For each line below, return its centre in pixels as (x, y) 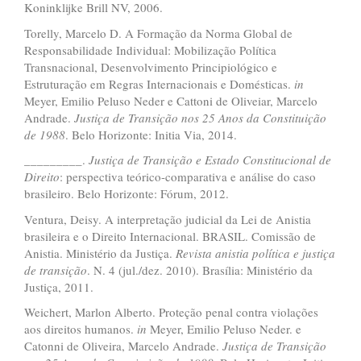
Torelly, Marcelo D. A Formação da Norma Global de (158, 33)
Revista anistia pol (222, 253)
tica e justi (297, 253)
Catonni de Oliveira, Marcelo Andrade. (123, 346)
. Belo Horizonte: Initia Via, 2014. (151, 134)
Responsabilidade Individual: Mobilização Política (150, 50)
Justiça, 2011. (59, 286)
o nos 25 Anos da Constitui (240, 117)
